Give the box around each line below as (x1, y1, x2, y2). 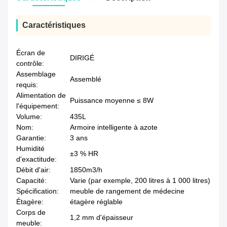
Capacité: (16, 176, 47, 185)
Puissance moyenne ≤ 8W (70, 96, 154, 105)
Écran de (16, 49, 45, 57)
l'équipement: (16, 102, 59, 110)
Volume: (16, 112, 42, 121)
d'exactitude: (16, 155, 57, 164)
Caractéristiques (22, 21, 86, 30)
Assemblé (70, 75, 101, 84)
